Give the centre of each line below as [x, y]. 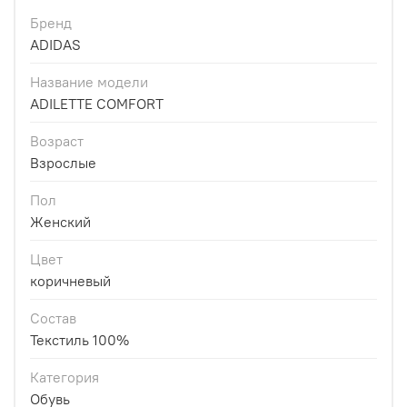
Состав [53, 318]
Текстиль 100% [79, 340]
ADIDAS [55, 45]
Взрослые [63, 163]
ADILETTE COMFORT [97, 104]
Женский [60, 222]
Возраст [57, 141]
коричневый [70, 281]
